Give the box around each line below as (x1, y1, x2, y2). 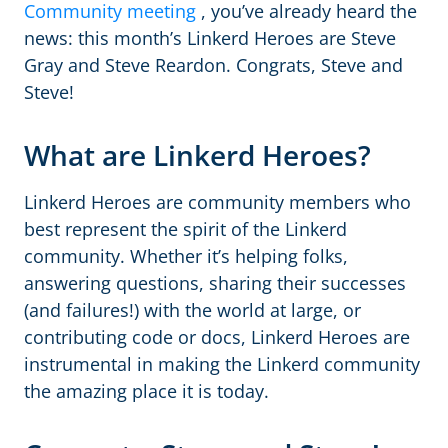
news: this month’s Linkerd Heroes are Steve (24, 26, 396, 50)
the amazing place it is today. (24, 379, 269, 403)
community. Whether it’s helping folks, (24, 244, 348, 268)
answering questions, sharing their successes (24, 271, 406, 295)
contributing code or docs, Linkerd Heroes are (24, 325, 410, 349)
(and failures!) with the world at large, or (24, 298, 361, 322)
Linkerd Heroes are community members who (24, 190, 411, 214)
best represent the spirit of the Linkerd (24, 217, 347, 241)
